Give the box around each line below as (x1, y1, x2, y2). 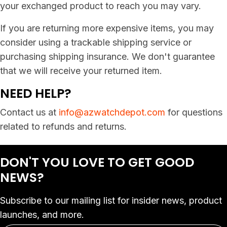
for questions (165, 107, 222, 118)
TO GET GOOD (107, 154, 194, 172)
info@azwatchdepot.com (59, 107, 165, 118)
